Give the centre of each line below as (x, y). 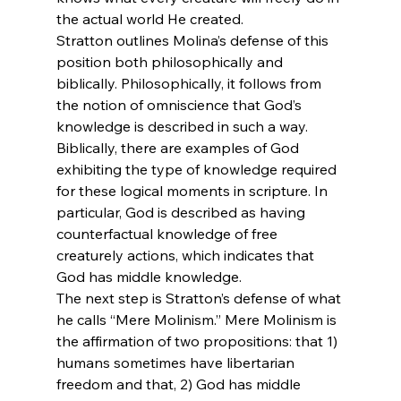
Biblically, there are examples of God (179, 147)
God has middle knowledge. (149, 276)
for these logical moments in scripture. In (193, 190)
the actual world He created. (149, 18)
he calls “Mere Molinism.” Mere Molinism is (198, 319)
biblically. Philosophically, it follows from (190, 83)
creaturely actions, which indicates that (187, 255)
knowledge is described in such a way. (183, 126)
